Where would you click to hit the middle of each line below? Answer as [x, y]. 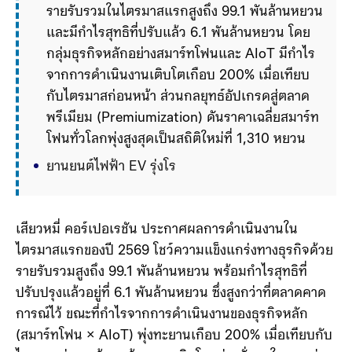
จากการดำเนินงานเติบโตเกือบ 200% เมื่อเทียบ [178, 76]
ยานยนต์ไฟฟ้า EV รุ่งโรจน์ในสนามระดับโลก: [170, 167]
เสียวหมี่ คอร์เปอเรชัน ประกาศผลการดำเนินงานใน [157, 273]
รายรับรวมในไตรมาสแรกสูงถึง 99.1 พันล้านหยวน [185, 13]
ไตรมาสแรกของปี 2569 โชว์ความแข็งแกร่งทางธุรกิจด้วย [174, 294]
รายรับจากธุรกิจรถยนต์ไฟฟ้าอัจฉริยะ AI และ [172, 189]
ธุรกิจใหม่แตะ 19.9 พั [106, 210]
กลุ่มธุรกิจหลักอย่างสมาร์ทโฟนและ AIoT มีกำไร [181, 55]
